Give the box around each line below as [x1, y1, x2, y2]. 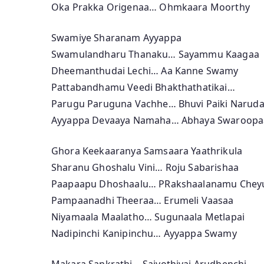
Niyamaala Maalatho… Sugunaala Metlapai [51, 210, 245, 223]
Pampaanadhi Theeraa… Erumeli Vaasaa [51, 193, 234, 207]
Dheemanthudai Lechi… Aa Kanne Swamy [51, 64, 239, 77]
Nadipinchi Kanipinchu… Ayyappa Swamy [51, 226, 237, 240]
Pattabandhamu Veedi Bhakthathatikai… [51, 80, 235, 94]
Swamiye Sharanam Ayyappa [51, 31, 181, 44]
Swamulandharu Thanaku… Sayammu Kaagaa [51, 47, 259, 61]
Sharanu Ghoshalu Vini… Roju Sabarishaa [51, 160, 239, 174]
